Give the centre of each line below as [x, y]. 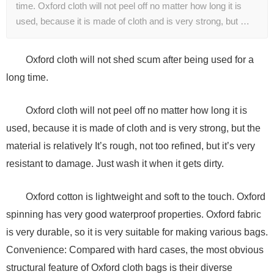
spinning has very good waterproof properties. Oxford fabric [134, 215]
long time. [27, 78]
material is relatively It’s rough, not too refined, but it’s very [131, 146]
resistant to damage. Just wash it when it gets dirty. [115, 164]
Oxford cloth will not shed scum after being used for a [139, 60]
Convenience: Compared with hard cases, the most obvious [135, 250]
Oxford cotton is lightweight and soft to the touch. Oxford [145, 197]
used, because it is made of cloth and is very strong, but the [133, 128]
